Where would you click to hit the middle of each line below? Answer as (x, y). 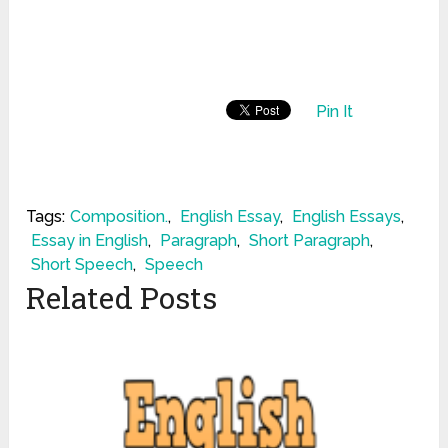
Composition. (119, 217)
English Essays (347, 217)
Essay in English (90, 241)
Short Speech (82, 265)
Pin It (335, 112)
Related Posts (122, 298)
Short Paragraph (310, 241)
